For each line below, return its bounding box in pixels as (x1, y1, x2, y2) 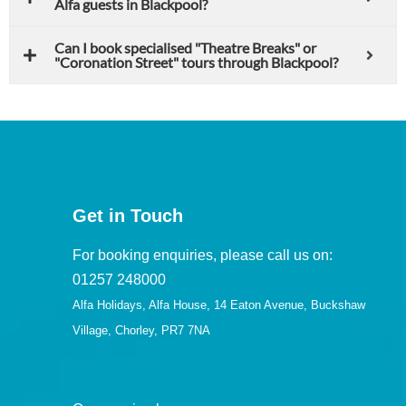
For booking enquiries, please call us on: (72, 247, 333, 264)
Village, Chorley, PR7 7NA (72, 324, 210, 338)
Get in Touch (72, 206, 183, 227)
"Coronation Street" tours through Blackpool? (54, 53, 338, 72)
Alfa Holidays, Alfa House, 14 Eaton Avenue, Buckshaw (72, 298, 365, 313)
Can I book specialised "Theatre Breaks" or (54, 39, 316, 57)
